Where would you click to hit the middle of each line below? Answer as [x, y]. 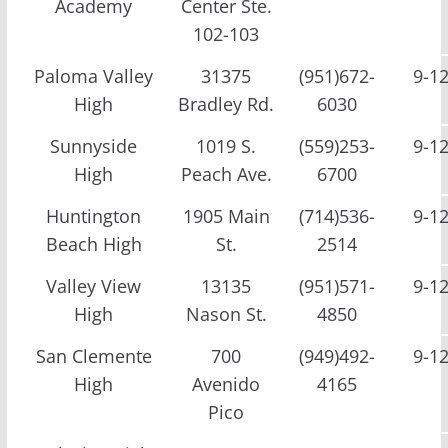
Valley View [94, 285]
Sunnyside [94, 145]
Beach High [93, 243]
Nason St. [226, 313]
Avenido [226, 383]
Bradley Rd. [226, 103]
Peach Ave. [226, 173]
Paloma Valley [94, 75]
